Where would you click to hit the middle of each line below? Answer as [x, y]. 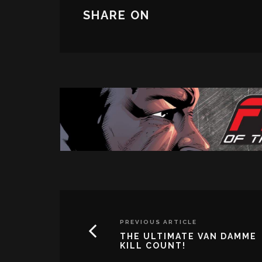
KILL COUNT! [153, 245]
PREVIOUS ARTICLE [158, 222]
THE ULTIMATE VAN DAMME [188, 236]
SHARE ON [116, 15]
